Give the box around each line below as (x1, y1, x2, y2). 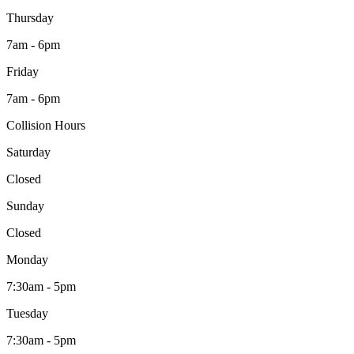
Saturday (6, 145, 51, 160)
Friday (6, 65, 39, 79)
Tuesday (6, 307, 48, 321)
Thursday (6, 11, 54, 25)
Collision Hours (6, 119, 85, 133)
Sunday (6, 199, 44, 213)
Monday (6, 253, 48, 267)
